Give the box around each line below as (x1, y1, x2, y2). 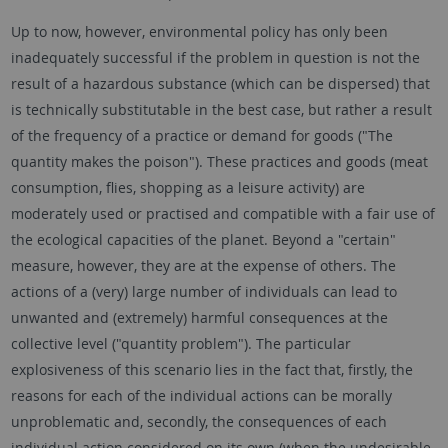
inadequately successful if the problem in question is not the (10, 48, 420, 67)
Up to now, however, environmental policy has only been (10, 22, 388, 41)
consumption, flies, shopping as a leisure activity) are (10, 178, 365, 197)
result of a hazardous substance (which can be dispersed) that (10, 74, 430, 93)
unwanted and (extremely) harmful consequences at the (10, 308, 388, 327)
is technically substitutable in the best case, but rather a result (10, 100, 432, 119)
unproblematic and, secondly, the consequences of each (10, 412, 387, 431)
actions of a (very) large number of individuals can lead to (10, 282, 397, 301)
